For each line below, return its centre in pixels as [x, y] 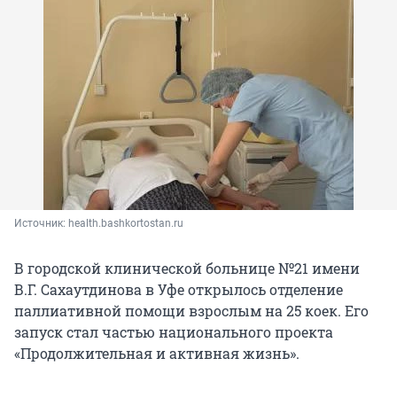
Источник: [41, 224]
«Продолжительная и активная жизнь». [157, 354]
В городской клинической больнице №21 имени [187, 269]
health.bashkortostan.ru [126, 224]
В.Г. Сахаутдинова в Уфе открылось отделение [179, 290]
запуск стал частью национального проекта [174, 332]
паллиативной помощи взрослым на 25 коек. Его [191, 311]
